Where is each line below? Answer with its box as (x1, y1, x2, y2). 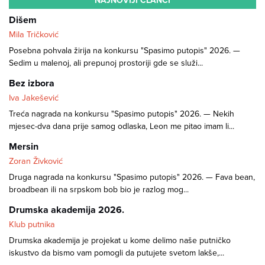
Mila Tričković (9, 30, 59, 40)
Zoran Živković (9, 156, 63, 167)
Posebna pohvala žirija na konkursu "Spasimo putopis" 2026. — (9, 46, 240, 56)
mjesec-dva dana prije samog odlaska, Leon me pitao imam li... (9, 121, 234, 132)
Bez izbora (9, 77, 54, 90)
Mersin (9, 141, 38, 153)
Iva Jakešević (9, 93, 59, 104)
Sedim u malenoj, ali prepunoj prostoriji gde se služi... (9, 58, 203, 69)
